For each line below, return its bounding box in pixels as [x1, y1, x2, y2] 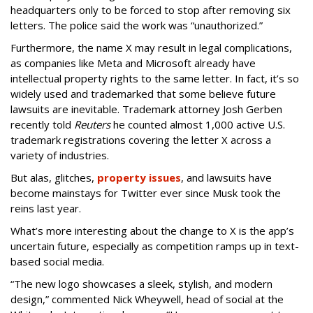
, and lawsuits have [181, 170, 272, 184]
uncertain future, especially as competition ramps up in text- [10, 238, 299, 253]
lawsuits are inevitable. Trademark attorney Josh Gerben [10, 101, 282, 116]
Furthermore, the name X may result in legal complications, [10, 40, 292, 54]
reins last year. [10, 201, 81, 215]
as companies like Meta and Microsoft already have [10, 55, 256, 70]
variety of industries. [10, 147, 109, 162]
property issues [97, 170, 181, 184]
